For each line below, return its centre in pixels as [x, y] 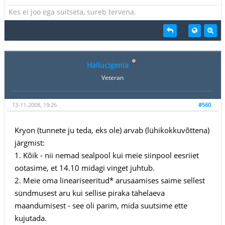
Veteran [113, 77]
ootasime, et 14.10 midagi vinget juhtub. [84, 167]
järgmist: [29, 142]
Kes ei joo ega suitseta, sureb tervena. [72, 12]
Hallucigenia [108, 65]
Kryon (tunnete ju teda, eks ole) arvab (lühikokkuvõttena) [112, 130]
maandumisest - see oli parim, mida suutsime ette [101, 205]
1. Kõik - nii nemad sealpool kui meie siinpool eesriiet [106, 155]
